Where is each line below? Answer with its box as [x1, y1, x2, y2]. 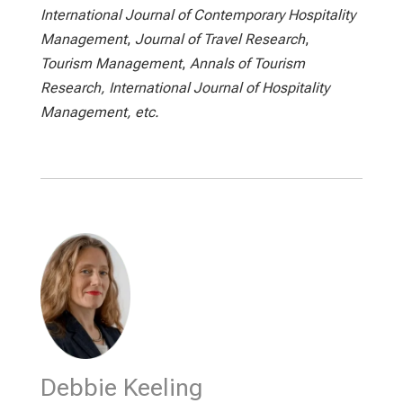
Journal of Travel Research [134, 31, 305, 49]
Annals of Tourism [189, 55, 305, 73]
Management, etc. [40, 103, 159, 121]
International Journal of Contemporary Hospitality [40, 6, 355, 24]
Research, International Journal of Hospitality [40, 79, 329, 97]
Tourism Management [40, 55, 182, 73]
